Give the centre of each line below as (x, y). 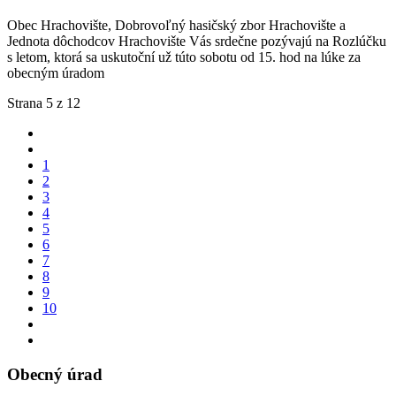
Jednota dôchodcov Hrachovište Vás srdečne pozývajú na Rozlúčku (197, 42)
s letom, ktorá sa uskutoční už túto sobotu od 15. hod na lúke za (184, 57)
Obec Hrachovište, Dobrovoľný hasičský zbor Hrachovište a (176, 26)
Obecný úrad (55, 375)
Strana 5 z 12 (44, 103)
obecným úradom (56, 73)
